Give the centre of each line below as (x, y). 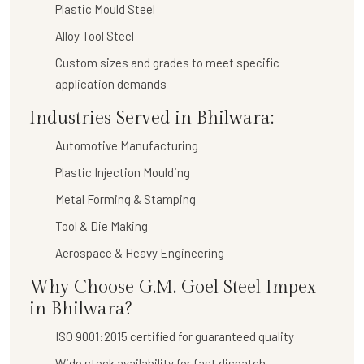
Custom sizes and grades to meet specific (167, 62)
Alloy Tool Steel (95, 35)
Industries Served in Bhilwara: (152, 117)
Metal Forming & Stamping (126, 199)
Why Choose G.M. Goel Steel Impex (173, 286)
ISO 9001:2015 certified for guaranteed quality (175, 336)
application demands (111, 83)
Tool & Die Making (102, 225)
